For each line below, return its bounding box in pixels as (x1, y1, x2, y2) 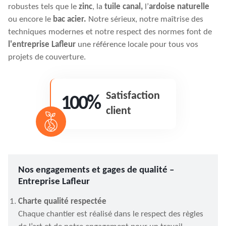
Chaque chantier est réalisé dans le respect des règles (18, 210, 203, 218)
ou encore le (8, 15, 53, 24)
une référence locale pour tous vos (76, 40, 198, 49)
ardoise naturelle (149, 3, 209, 11)
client (106, 105, 131, 117)
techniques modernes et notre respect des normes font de (8, 28, 212, 36)
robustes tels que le (8, 3, 79, 11)
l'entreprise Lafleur (8, 40, 76, 49)
